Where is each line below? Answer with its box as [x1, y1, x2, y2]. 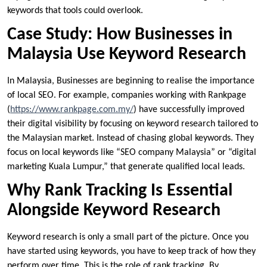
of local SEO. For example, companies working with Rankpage [7, 90, 246, 100]
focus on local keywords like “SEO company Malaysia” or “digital [7, 147, 256, 157]
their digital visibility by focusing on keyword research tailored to [7, 119, 258, 129]
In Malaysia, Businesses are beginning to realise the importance [7, 76, 254, 86]
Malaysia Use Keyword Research [7, 45, 246, 64]
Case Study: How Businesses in [7, 25, 232, 44]
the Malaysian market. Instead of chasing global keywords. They [7, 133, 254, 143]
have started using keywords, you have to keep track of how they [7, 246, 256, 256]
